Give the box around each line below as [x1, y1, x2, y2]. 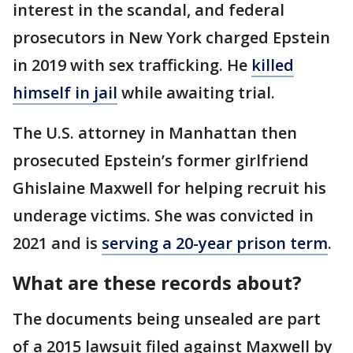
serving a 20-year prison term [102, 232, 328, 254]
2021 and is [13, 232, 102, 254]
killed [251, 54, 294, 76]
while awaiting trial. [117, 81, 275, 103]
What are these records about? [13, 269, 302, 295]
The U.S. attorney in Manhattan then [13, 121, 297, 143]
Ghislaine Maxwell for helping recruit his [13, 176, 326, 199]
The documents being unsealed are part [13, 307, 321, 329]
